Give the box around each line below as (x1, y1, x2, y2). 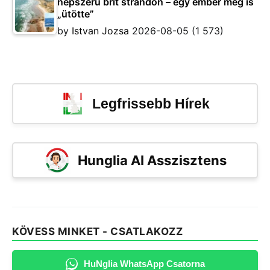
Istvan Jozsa (72, 25, 129, 37)
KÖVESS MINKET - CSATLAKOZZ (12, 225, 183, 238)
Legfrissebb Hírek (92, 96, 210, 112)
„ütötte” (57, 8, 94, 20)
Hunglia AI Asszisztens (77, 152, 227, 168)
